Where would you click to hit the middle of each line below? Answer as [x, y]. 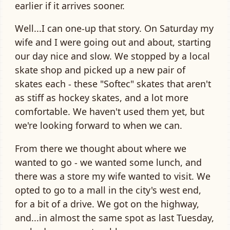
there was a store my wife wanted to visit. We [113, 176]
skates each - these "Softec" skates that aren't [113, 84]
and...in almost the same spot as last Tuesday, [114, 218]
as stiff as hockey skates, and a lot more [102, 98]
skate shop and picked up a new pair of [100, 70]
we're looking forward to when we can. [99, 126]
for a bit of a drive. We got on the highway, [107, 204]
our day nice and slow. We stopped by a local [112, 56]
